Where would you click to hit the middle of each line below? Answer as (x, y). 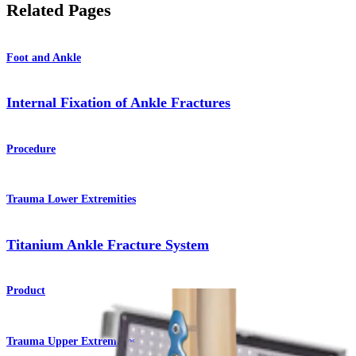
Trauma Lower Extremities (71, 199)
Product (26, 290)
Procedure (31, 149)
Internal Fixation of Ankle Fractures (118, 103)
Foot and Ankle (44, 57)
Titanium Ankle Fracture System (108, 244)
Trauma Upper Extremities (71, 341)
